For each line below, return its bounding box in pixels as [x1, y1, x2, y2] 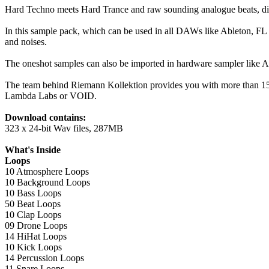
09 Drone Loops [5, 220, 67, 231]
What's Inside [5, 144, 61, 155]
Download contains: [5, 112, 86, 122]
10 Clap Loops [5, 209, 61, 220]
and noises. [5, 36, 47, 47]
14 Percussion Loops [5, 252, 84, 263]
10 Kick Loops [5, 241, 62, 252]
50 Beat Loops [5, 198, 61, 209]
